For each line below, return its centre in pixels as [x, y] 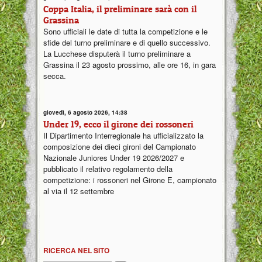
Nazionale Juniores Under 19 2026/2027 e [114, 158]
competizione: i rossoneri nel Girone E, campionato [130, 180]
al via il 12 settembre [79, 191]
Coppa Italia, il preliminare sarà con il [120, 8]
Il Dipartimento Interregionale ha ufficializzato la [123, 136]
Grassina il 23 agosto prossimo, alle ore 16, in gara [130, 64]
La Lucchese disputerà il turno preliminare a [117, 53]
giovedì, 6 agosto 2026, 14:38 [85, 113]
